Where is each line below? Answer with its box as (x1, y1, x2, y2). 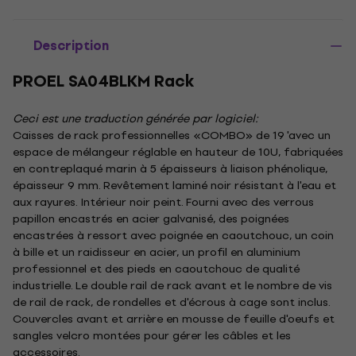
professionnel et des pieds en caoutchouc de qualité (13, 259, 300, 278)
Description (33, 34, 109, 56)
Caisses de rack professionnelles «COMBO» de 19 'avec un (13, 126, 331, 145)
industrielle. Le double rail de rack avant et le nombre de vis (13, 276, 332, 295)
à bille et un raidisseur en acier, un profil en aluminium (13, 242, 300, 261)
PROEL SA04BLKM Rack (13, 68, 194, 95)
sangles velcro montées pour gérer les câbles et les (13, 326, 291, 345)
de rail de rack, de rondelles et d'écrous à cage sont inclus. (13, 292, 330, 311)
